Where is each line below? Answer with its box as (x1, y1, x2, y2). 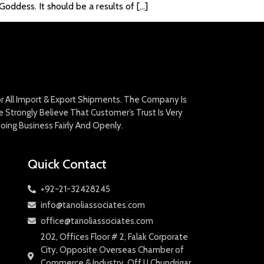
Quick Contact (27, 156, 107, 172)
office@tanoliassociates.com (41, 215, 153, 226)
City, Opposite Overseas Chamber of (41, 244, 184, 255)
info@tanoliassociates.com (41, 199, 145, 210)
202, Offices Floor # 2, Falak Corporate (41, 231, 188, 242)
